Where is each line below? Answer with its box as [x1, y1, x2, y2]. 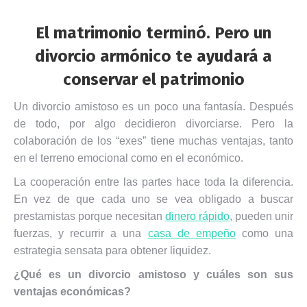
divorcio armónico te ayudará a [35, 47, 272, 66]
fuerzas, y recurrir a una [14, 228, 148, 239]
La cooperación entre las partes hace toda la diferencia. [14, 176, 293, 188]
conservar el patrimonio [62, 70, 245, 89]
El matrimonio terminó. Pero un [36, 23, 271, 42]
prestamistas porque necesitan [14, 210, 165, 222]
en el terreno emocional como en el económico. [14, 152, 243, 164]
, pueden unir [230, 210, 293, 222]
